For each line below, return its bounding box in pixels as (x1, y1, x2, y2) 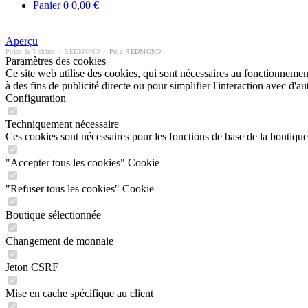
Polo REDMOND (109, 47, 162, 55)
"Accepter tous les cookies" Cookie (5, 157, 159, 168)
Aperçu (5, 35, 38, 47)
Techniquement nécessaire (5, 118, 119, 130)
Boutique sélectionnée (5, 209, 101, 221)
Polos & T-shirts (5, 47, 55, 55)
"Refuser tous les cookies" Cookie (5, 183, 154, 195)
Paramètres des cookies (5, 55, 106, 67)
